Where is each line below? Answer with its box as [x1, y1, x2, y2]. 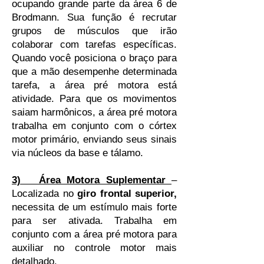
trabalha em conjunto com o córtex [12, 120, 177, 131]
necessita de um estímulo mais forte [12, 202, 177, 213]
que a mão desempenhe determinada [12, 66, 177, 77]
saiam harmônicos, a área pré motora [12, 107, 177, 118]
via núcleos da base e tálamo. [12, 147, 143, 159]
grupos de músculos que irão [12, 25, 177, 37]
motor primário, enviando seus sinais [12, 134, 177, 145]
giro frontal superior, [77, 188, 177, 199]
